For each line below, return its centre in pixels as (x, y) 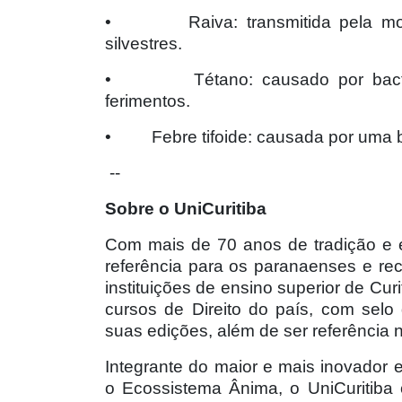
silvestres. (144, 44)
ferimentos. (148, 101)
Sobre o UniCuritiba (186, 209)
